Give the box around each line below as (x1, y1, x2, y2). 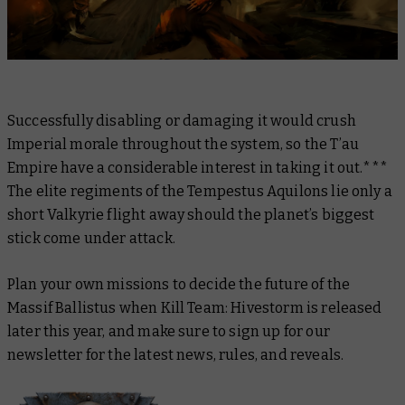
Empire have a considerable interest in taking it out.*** (7, 159, 388, 177)
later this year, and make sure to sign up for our (7, 323, 330, 341)
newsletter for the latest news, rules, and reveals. (7, 346, 344, 364)
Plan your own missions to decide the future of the (7, 276, 351, 294)
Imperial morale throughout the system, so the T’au (7, 136, 360, 154)
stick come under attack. (7, 230, 175, 248)
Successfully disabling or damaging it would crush (7, 112, 356, 130)
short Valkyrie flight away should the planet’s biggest (7, 206, 375, 224)
